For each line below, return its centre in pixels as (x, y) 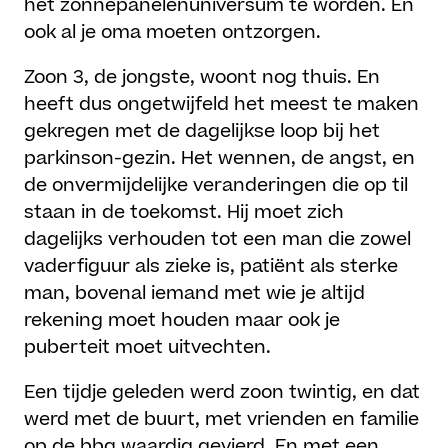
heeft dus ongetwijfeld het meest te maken (222, 105)
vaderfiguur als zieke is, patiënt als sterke (211, 267)
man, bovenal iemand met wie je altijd (195, 294)
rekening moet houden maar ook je (182, 321)
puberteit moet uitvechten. (148, 348)
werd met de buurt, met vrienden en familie (222, 420)
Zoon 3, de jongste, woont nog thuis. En (202, 78)
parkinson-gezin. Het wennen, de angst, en (220, 159)
